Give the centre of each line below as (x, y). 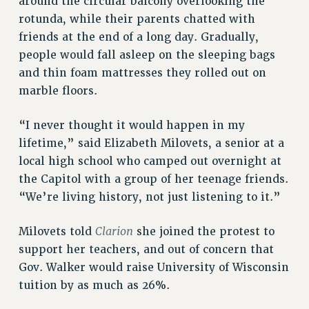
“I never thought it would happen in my (131, 126)
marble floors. (58, 91)
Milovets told (57, 231)
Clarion (114, 231)
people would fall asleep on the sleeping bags (147, 56)
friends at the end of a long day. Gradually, (138, 38)
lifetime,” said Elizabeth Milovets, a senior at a (151, 144)
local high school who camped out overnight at (150, 162)
